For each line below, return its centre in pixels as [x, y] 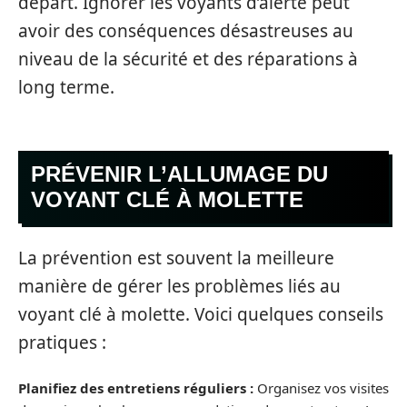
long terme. [66, 87]
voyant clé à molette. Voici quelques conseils [201, 314]
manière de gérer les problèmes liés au [179, 286]
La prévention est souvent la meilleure [176, 258]
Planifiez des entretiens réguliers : [136, 388]
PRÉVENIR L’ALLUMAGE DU [179, 174]
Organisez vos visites [321, 388]
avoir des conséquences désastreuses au [186, 30]
